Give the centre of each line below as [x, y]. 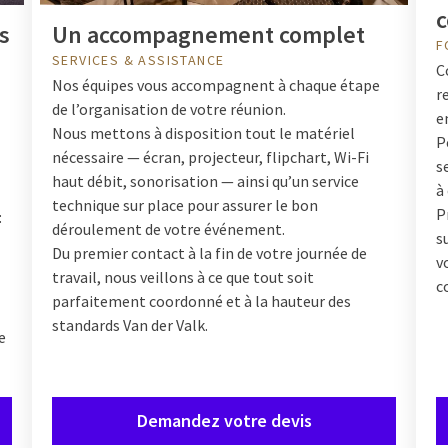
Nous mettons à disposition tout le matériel [203, 132]
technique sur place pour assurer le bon [185, 204]
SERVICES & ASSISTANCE [138, 59]
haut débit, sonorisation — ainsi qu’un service [205, 180]
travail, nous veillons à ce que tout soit [183, 276]
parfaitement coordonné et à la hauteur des [201, 300]
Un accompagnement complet [208, 34]
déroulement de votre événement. [168, 228]
